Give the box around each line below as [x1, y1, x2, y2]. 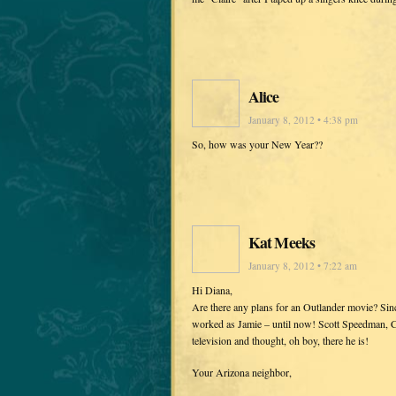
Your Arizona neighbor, [192, 364, 292, 379]
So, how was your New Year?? [192, 137, 323, 152]
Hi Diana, [192, 283, 232, 298]
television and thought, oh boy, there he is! [192, 333, 369, 348]
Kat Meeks [248, 231, 315, 255]
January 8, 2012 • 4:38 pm [248, 113, 358, 127]
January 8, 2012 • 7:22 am [248, 259, 357, 273]
